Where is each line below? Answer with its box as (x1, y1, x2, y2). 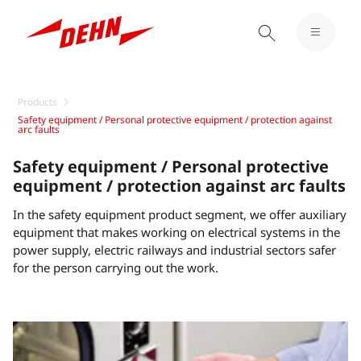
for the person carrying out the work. (13, 259, 218, 276)
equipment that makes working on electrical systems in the (13, 224, 340, 240)
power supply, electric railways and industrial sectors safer (13, 242, 336, 258)
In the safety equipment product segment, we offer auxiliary (13, 206, 346, 222)
